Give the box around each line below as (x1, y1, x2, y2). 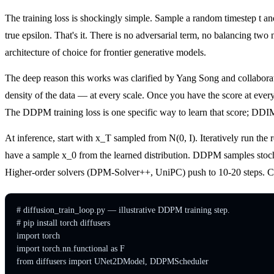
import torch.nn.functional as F (16, 244, 125, 254)
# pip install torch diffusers (16, 218, 110, 228)
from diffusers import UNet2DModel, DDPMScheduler (16, 257, 209, 267)
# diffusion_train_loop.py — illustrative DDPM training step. (16, 206, 230, 215)
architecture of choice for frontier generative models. (5, 46, 206, 57)
